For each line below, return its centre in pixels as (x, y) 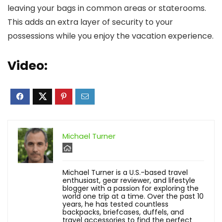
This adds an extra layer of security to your (90, 22)
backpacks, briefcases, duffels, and (123, 212)
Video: (28, 66)
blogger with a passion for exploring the (131, 188)
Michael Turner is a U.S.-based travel (125, 172)
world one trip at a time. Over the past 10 (133, 196)
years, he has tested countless (115, 204)
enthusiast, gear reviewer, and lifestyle (129, 180)
